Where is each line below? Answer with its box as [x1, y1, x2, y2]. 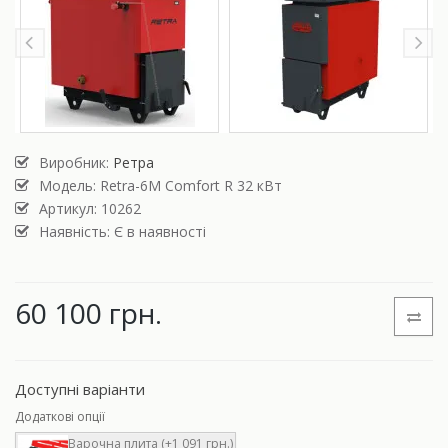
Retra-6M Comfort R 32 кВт [100, 176, 282, 196]
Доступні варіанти [15, 379, 145, 400]
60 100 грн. [15, 294, 162, 333]
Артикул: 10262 [39, 199, 141, 219]
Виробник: [39, 153, 113, 173]
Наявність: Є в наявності [39, 222, 206, 242]
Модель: [39, 176, 100, 196]
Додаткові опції [15, 408, 105, 426]
